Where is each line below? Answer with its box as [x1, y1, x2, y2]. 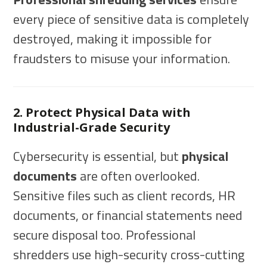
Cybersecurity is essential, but [13, 146, 182, 167]
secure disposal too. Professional [13, 225, 196, 246]
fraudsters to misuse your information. [13, 48, 231, 69]
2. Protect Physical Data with [13, 104, 191, 121]
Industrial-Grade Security [13, 119, 170, 136]
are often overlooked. [77, 166, 200, 187]
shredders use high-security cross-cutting [13, 244, 245, 265]
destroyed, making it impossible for [13, 29, 212, 49]
